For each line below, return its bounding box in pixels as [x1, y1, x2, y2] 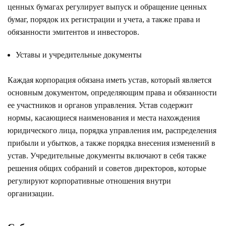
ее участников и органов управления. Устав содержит [8, 100, 193, 109]
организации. [8, 189, 54, 198]
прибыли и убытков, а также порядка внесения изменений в [8, 138, 215, 147]
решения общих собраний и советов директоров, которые [8, 163, 206, 173]
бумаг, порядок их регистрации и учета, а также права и [8, 15, 200, 24]
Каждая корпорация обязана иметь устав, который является [8, 75, 211, 84]
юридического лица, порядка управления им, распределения [8, 126, 216, 135]
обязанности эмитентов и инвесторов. [8, 27, 139, 36]
